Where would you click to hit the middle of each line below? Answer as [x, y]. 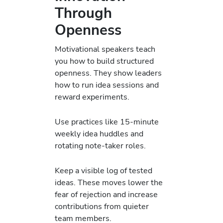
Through [83, 13]
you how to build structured [104, 61]
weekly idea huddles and [99, 133]
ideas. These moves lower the [109, 183]
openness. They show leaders [108, 73]
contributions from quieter [102, 207]
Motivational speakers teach [105, 49]
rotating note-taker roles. [100, 145]
